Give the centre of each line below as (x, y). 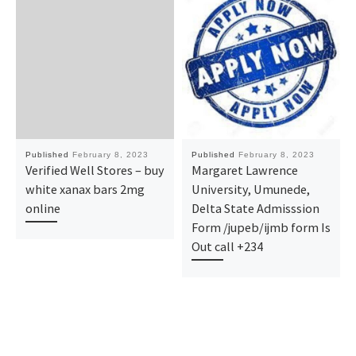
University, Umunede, (250, 189)
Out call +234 (227, 246)
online (43, 208)
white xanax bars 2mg (85, 189)
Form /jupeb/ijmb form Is (261, 227)
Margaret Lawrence (244, 170)
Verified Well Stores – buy (95, 170)
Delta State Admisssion (255, 208)
